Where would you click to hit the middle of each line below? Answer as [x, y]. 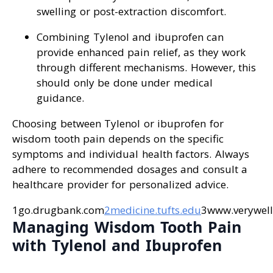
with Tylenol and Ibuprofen [117, 245]
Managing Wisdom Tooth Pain [127, 227]
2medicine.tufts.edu [153, 210]
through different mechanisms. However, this [146, 68]
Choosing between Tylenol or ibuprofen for [118, 124]
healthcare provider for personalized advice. [120, 185]
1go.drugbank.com [58, 210]
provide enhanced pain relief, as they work [141, 52]
